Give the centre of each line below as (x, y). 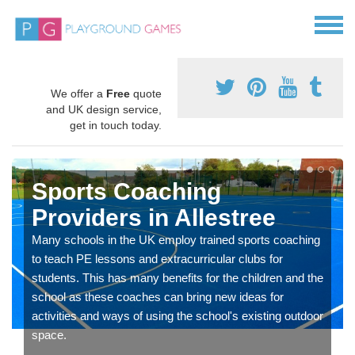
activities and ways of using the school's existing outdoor (177, 316)
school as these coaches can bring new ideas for (158, 297)
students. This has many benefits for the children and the (177, 278)
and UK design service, (104, 110)
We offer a (78, 94)
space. (49, 335)
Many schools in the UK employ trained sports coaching (176, 240)
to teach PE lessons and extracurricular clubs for (157, 259)
